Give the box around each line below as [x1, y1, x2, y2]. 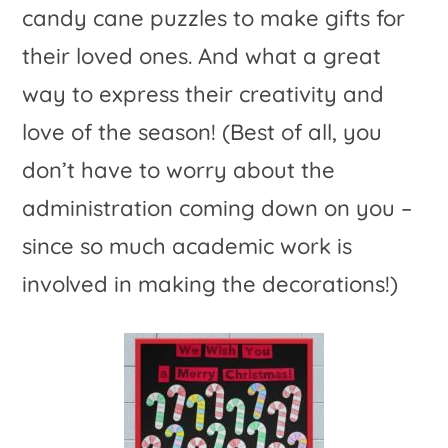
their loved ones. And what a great [22, 41, 382, 70]
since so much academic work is [22, 231, 353, 260]
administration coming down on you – [22, 193, 413, 222]
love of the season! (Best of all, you [22, 117, 383, 146]
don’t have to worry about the [22, 155, 336, 184]
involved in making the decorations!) [22, 269, 399, 298]
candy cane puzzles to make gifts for [22, 3, 406, 32]
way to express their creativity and [22, 79, 385, 108]
